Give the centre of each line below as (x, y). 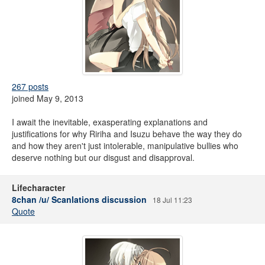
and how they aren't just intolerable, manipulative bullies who (125, 146)
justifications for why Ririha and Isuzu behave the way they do (127, 134)
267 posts (30, 86)
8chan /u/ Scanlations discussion (79, 199)
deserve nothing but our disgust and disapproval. (103, 157)
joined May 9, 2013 (48, 98)
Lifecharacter (38, 188)
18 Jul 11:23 (172, 200)
